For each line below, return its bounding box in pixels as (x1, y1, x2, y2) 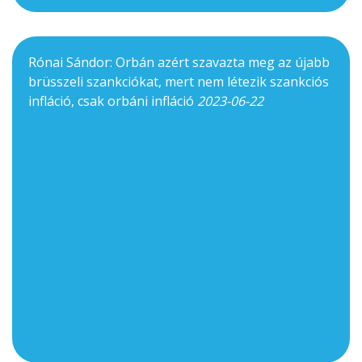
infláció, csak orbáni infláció (28, 92, 197, 111)
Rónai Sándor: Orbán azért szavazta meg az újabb (28, 53, 330, 72)
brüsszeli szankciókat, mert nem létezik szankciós (28, 73, 329, 91)
